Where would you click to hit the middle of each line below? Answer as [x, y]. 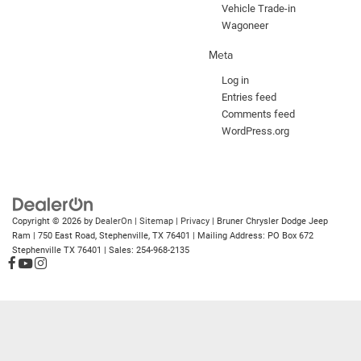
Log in [235, 81]
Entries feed [249, 98]
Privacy [195, 222]
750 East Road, [66, 236]
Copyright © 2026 [48, 222]
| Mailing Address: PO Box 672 [252, 236]
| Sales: [119, 251]
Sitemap [156, 222]
